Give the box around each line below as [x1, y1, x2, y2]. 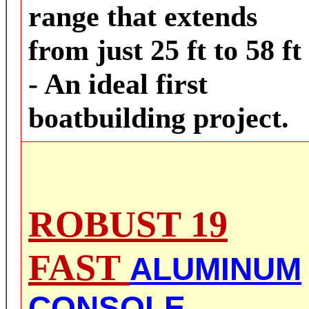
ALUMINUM [130, 251, 301, 287]
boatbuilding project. [28, 101, 289, 134]
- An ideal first [28, 68, 208, 100]
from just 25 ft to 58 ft [28, 34, 301, 66]
